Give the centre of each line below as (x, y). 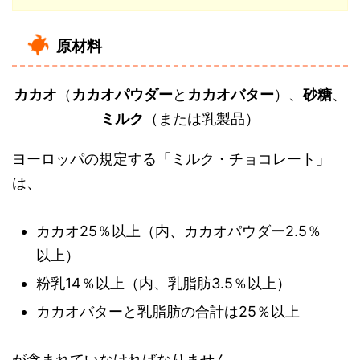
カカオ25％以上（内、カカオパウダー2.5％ (179, 231)
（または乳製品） (202, 119)
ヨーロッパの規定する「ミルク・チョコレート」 (171, 159)
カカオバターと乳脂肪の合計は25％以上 (168, 311)
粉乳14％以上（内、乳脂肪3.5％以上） (164, 283)
